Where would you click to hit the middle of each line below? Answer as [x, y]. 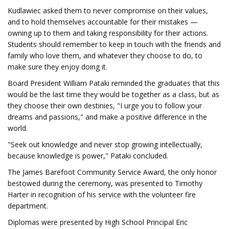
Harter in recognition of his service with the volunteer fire [102, 194]
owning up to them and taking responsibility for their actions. [108, 33]
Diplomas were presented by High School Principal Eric [98, 222]
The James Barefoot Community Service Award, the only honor [112, 172]
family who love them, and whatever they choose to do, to [105, 55]
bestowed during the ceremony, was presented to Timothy [105, 183]
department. [28, 206]
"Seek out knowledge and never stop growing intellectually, [105, 144]
